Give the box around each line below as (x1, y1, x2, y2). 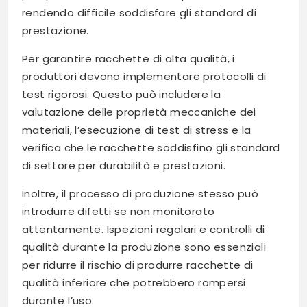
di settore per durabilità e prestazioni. (22, 158, 225, 173)
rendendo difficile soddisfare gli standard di (22, 5, 256, 21)
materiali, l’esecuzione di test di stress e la (22, 123, 251, 138)
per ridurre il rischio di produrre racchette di (22, 258, 254, 273)
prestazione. (22, 23, 89, 38)
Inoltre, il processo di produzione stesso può (22, 186, 258, 201)
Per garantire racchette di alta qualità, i (22, 51, 235, 66)
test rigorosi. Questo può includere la (22, 87, 221, 102)
